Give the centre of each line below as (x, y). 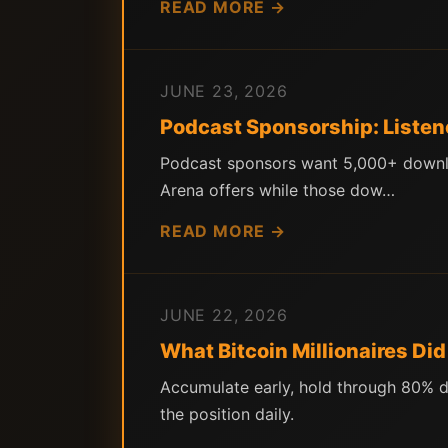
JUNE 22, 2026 (224, 315)
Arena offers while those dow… (277, 190)
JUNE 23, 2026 (224, 91)
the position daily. (227, 414)
